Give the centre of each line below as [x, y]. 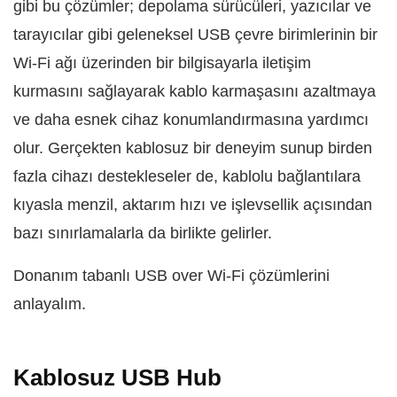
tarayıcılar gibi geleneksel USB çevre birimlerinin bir [195, 35]
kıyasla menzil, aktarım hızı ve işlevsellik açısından [193, 205]
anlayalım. [50, 304]
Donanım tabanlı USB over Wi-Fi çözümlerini [171, 276]
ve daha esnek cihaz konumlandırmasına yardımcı [191, 120]
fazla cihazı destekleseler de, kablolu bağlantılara [187, 176]
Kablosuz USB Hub [117, 378]
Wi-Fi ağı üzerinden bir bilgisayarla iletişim [162, 63]
